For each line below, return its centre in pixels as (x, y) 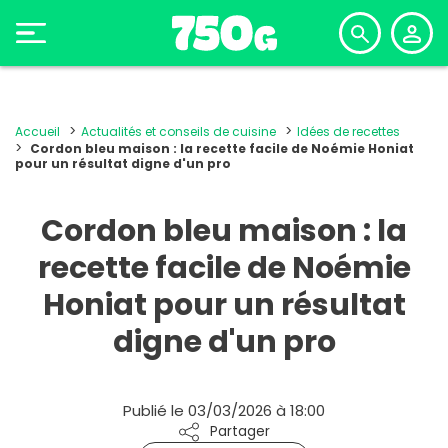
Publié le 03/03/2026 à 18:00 (224, 410)
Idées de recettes (348, 131)
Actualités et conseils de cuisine (178, 131)
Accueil (37, 131)
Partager (240, 431)
